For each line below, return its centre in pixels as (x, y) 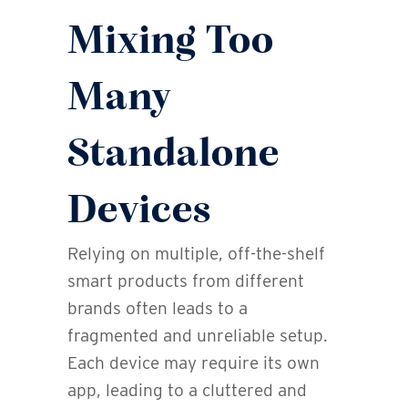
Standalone (173, 155)
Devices (140, 211)
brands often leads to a (158, 308)
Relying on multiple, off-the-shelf (196, 253)
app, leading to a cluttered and (187, 390)
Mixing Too (171, 42)
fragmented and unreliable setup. (198, 335)
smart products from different (186, 280)
